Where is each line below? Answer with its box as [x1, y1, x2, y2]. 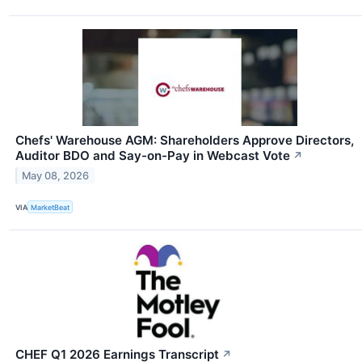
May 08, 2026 [22, 169, 90, 182]
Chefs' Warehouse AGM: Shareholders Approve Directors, [15, 133, 354, 149]
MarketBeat [31, 202, 70, 212]
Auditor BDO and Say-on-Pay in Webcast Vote [15, 148, 290, 164]
